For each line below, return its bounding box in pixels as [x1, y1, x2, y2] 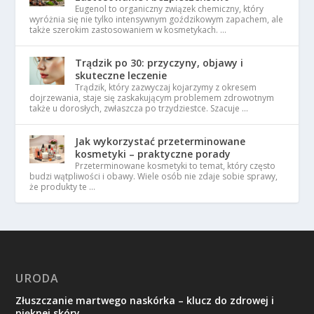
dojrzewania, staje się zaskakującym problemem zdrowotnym [29, 92, 275, 104]
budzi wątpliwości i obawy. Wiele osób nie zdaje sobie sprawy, [29, 170, 278, 182]
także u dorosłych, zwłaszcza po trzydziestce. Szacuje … [29, 102, 249, 114]
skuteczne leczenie [75, 69, 168, 82]
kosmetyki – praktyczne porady [75, 147, 231, 161]
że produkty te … [29, 181, 96, 193]
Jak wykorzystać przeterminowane [75, 135, 246, 148]
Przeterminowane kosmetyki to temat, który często [75, 160, 276, 172]
